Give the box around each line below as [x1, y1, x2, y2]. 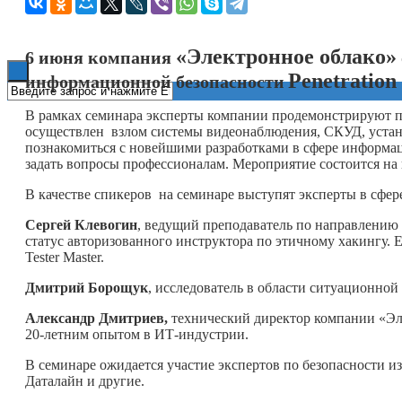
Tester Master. [25, 249, 104, 265]
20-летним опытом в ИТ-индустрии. [25, 326, 249, 342]
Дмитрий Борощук [25, 279, 148, 295]
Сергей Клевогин [25, 216, 137, 232]
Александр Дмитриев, [25, 310, 168, 326]
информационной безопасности [25, 71, 284, 92]
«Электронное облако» [176, 44, 397, 68]
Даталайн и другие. [25, 372, 144, 389]
